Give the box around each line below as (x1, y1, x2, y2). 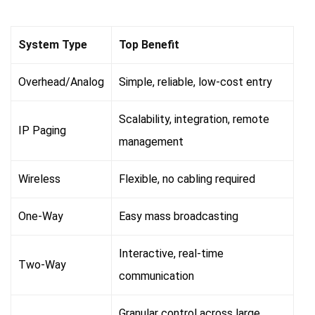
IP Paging (18, 124, 66, 138)
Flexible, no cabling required (119, 172, 255, 186)
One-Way (18, 210, 63, 224)
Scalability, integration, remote (119, 112, 269, 127)
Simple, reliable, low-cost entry (119, 75, 272, 89)
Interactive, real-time (119, 247, 224, 261)
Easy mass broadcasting (119, 210, 238, 224)
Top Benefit (119, 38, 179, 52)
